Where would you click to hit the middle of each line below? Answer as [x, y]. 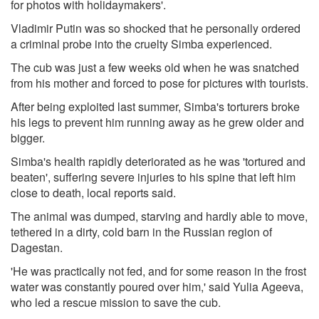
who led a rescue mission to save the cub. [116, 302]
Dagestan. [37, 247]
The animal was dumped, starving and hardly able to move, [159, 216]
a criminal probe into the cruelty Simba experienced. [143, 43]
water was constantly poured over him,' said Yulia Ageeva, [157, 286]
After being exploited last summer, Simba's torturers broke [155, 106]
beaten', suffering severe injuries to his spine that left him [153, 177]
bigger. [28, 137]
